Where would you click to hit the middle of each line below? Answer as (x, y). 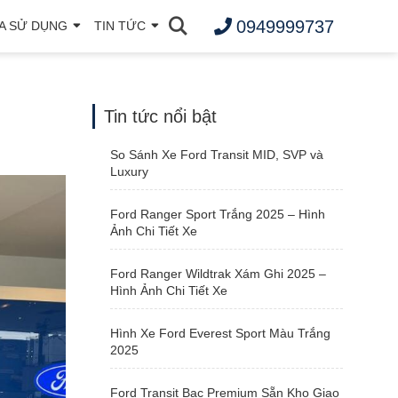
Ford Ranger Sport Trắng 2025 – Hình (217, 214)
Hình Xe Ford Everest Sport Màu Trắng (220, 333)
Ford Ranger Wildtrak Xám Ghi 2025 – (218, 274)
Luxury (129, 171)
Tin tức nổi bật (160, 116)
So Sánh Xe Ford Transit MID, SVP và (216, 155)
